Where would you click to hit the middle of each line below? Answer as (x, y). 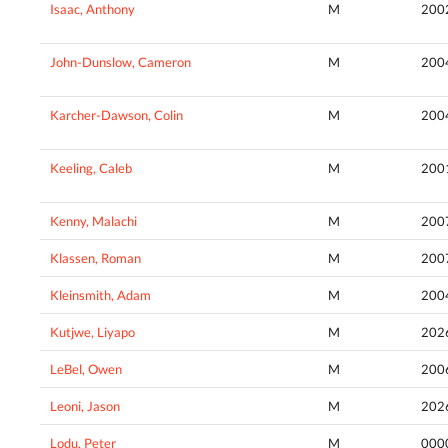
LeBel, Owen (86, 368)
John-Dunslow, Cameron (120, 61)
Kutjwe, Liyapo (92, 331)
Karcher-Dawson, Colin (116, 114)
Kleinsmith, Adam (100, 294)
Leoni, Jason (85, 405)
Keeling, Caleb (91, 167)
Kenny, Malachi (93, 220)
